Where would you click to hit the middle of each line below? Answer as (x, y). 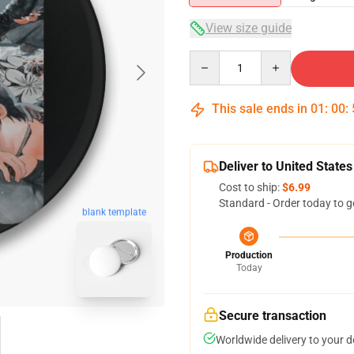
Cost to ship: (250, 187)
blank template (114, 212)
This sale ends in (260, 109)
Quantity (211, 58)
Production (249, 255)
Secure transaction (273, 316)
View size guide (249, 28)
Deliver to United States (286, 166)
